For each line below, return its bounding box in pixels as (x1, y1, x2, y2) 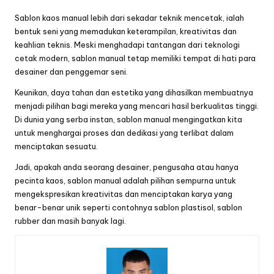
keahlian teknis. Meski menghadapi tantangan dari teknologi (15, 39, 240, 50)
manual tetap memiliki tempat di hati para (98, 53, 256, 63)
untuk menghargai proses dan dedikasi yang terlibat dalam (15, 127, 234, 138)
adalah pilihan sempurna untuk (121, 175, 236, 185)
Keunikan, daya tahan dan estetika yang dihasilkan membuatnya (15, 87, 253, 97)
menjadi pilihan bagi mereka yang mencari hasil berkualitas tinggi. (15, 100, 259, 111)
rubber (15, 215, 42, 226)
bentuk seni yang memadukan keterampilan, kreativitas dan (15, 26, 237, 36)
